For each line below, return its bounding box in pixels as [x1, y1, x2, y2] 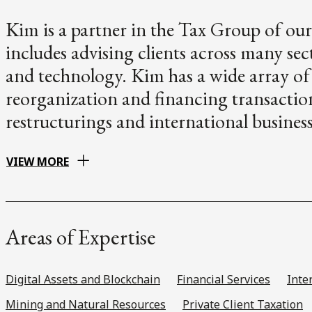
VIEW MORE [6, 153, 69, 169]
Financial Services [177, 271, 270, 287]
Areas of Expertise [6, 222, 156, 251]
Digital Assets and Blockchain [6, 271, 160, 287]
